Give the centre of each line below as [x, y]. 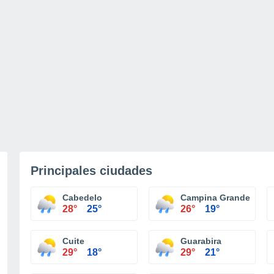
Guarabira [201, 241]
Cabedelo [82, 198]
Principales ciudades [91, 171]
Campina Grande [215, 198]
